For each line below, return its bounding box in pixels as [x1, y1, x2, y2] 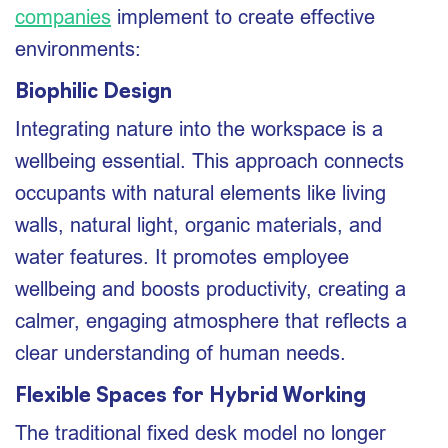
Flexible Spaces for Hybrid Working [15, 387, 366, 407]
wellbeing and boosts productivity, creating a [15, 277, 406, 300]
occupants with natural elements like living [15, 181, 386, 204]
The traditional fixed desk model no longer [15, 421, 386, 444]
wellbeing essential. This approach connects [15, 149, 404, 172]
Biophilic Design [15, 83, 172, 103]
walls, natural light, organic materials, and [15, 213, 382, 236]
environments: [15, 37, 141, 60]
